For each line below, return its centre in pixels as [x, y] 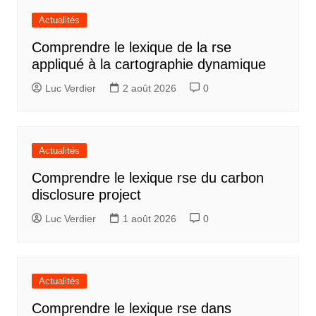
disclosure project [86, 195]
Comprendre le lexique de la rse [131, 48]
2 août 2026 [149, 89]
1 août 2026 [149, 219]
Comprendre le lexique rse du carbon [147, 178]
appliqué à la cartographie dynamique [148, 65]
